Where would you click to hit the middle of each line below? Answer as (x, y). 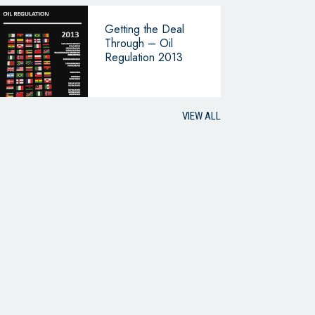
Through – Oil (139, 43)
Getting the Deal (144, 29)
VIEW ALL (201, 116)
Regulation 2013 (143, 57)
